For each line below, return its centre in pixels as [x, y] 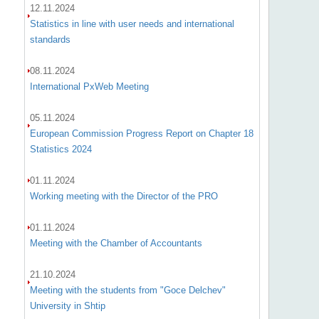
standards [50, 40]
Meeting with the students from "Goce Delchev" [127, 290]
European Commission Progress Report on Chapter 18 [141, 134]
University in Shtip [67, 306]
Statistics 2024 [61, 149]
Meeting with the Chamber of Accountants [116, 243]
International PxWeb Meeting [89, 87]
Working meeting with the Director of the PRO [124, 196]
